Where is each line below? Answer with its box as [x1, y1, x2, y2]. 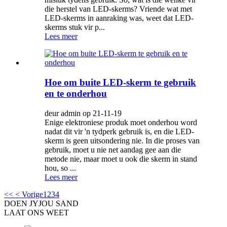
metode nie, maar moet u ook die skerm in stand [45, 154, 197, 163]
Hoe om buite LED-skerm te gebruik [45, 77, 196, 88]
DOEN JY [4, 199, 39, 208]
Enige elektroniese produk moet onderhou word [45, 118, 197, 127]
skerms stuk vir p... [45, 23, 105, 32]
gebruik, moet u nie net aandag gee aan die [45, 145, 181, 154]
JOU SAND [39, 199, 79, 208]
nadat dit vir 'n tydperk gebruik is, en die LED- [45, 127, 194, 136]
